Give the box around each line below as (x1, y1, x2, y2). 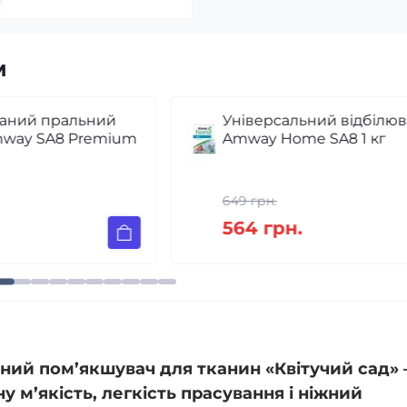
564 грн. (87, 217, 168, 239)
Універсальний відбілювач (87, 112, 290, 129)
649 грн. (87, 193, 143, 209)
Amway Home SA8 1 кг (87, 130, 252, 147)
